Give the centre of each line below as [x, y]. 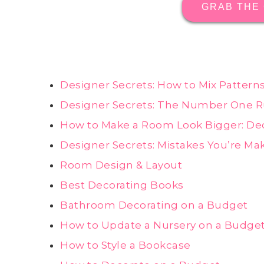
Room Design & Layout [121, 165]
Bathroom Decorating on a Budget [154, 205]
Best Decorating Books [122, 185]
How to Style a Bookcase [126, 245]
